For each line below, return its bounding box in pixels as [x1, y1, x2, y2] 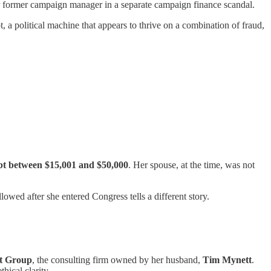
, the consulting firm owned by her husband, [32, 254, 203, 265]
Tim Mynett [203, 254, 252, 265]
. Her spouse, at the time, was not [128, 160, 255, 171]
